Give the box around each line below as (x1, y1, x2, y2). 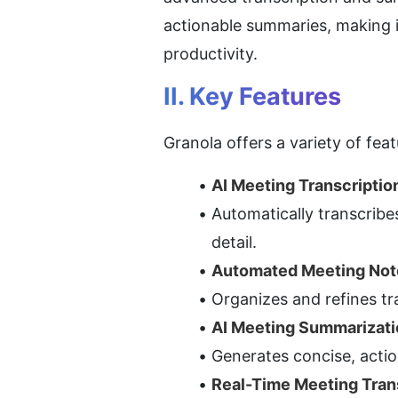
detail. (211, 233, 257, 252)
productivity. (163, 44, 258, 64)
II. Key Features (163, 82, 341, 112)
